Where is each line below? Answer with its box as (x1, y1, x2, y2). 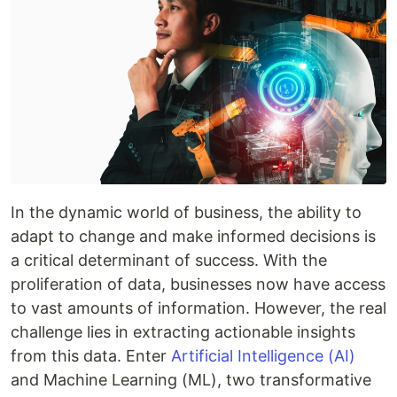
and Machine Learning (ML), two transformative (11, 370, 371, 389)
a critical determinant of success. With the (11, 250, 327, 269)
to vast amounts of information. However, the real (11, 298, 386, 317)
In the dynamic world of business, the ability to (11, 202, 362, 222)
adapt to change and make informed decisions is (11, 226, 376, 245)
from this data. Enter (11, 346, 171, 365)
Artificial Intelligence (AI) (171, 346, 355, 365)
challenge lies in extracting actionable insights (11, 322, 355, 341)
